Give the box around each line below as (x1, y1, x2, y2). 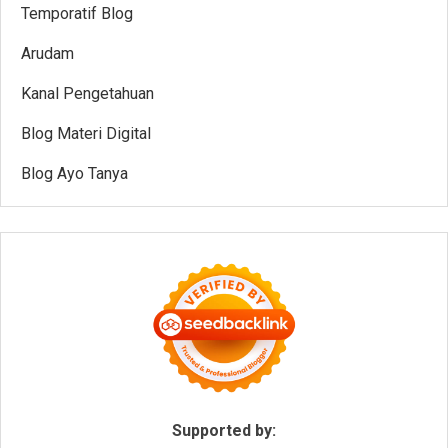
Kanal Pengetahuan (21, 84, 154, 104)
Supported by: (172, 421, 276, 441)
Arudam (21, 44, 74, 64)
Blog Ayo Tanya (21, 164, 128, 184)
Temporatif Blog (21, 4, 133, 24)
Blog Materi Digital (21, 124, 151, 144)
